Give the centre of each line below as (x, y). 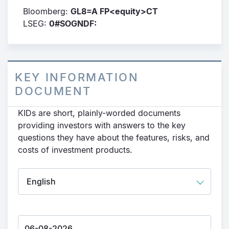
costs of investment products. (75, 150)
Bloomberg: (47, 11)
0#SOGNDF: (73, 24)
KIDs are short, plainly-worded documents (99, 113)
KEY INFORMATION (77, 77)
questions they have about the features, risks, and (114, 138)
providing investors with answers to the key (102, 125)
